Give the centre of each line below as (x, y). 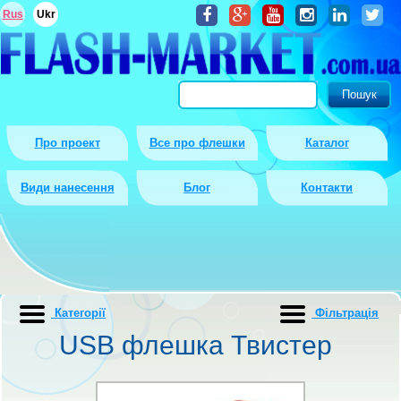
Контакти (327, 188)
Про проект (67, 143)
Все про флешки (197, 143)
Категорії (78, 313)
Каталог (327, 143)
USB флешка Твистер (195, 345)
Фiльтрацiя (346, 313)
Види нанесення (67, 188)
